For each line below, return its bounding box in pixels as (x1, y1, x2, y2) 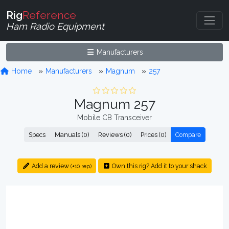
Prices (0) (140, 131, 166, 139)
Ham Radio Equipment (6, 20, 104, 32)
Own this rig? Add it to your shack (110, 162, 207, 170)
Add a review (30, 162, 71, 170)
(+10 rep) (70, 163, 91, 170)
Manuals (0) (54, 131, 89, 139)
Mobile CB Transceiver (77, 113, 152, 122)
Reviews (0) (98, 131, 131, 139)
